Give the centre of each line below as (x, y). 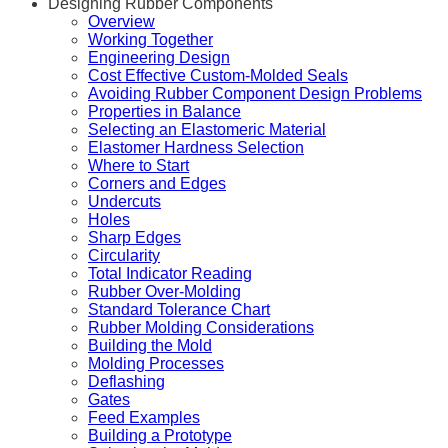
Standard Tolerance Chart (179, 310)
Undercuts (124, 202)
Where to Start (138, 166)
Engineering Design (159, 58)
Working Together (150, 40)
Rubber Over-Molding (164, 292)
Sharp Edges (134, 238)
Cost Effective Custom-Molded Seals (218, 76)
